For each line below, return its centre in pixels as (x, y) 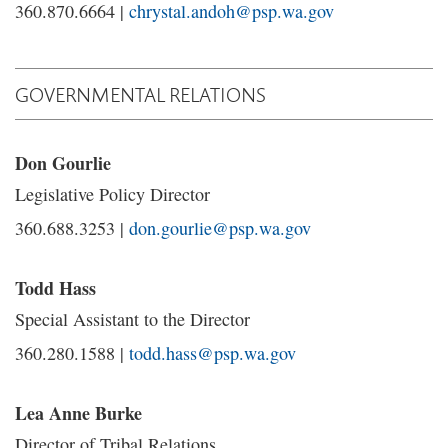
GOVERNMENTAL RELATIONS (140, 94)
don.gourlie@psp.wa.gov (220, 228)
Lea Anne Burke (78, 413)
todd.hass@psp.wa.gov (212, 353)
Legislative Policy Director (112, 194)
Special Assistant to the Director (132, 319)
